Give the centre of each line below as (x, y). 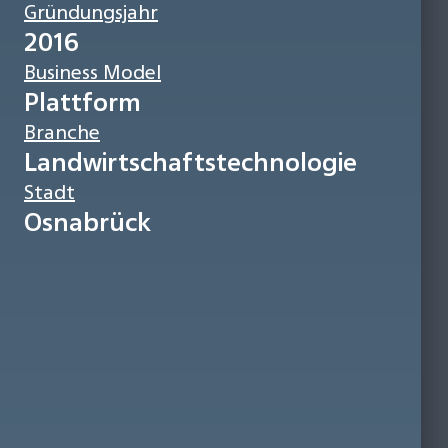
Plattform (82, 101)
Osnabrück (87, 221)
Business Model (92, 71)
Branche (62, 131)
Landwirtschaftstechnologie (190, 161)
